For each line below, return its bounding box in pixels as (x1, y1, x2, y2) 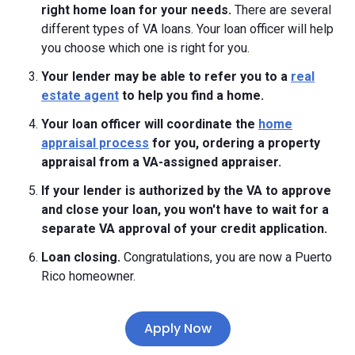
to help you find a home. (119, 87, 264, 103)
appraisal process (41, 135, 149, 151)
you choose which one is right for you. (41, 40, 250, 55)
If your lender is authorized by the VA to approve (41, 182, 331, 198)
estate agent (41, 87, 119, 103)
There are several (235, 2, 331, 17)
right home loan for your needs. (41, 2, 235, 17)
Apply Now (143, 319, 212, 338)
